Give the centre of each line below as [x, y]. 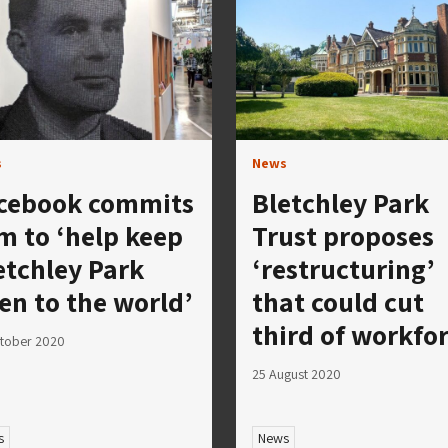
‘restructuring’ [343, 268]
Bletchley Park [340, 202]
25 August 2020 [296, 373]
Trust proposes [343, 235]
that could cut [338, 301]
